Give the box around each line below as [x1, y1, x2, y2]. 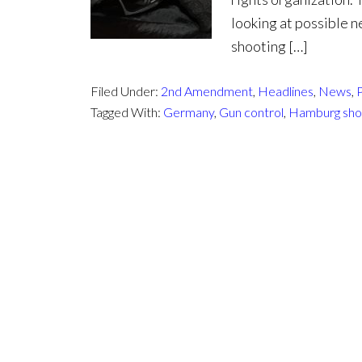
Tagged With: [90, 104, 163, 120]
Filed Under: [90, 83, 161, 99]
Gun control [219, 104, 284, 120]
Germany [163, 104, 214, 120]
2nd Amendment [161, 83, 253, 99]
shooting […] [231, 37, 308, 55]
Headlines [258, 83, 314, 99]
